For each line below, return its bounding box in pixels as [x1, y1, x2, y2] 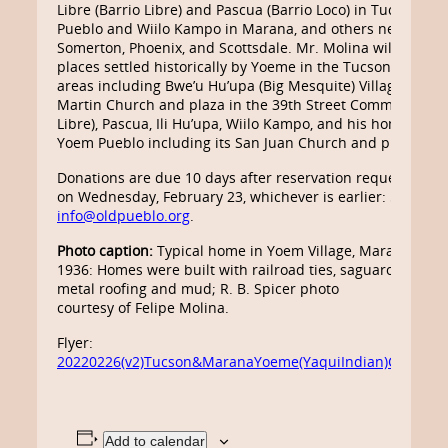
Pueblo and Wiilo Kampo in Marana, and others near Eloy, [57, 19, 443, 38]
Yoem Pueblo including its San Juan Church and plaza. [57, 133, 421, 152]
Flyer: [57, 333, 93, 352]
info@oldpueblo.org [57, 206, 190, 225]
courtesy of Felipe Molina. [57, 298, 229, 317]
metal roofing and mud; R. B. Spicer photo [57, 279, 339, 298]
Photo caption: [57, 241, 153, 260]
